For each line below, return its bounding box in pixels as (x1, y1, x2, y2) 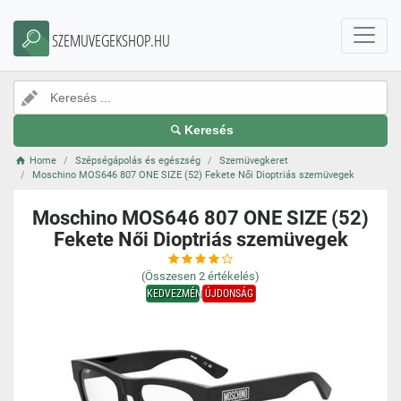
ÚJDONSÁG (204, 287, 253, 300)
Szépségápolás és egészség (75, 155, 201, 166)
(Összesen (141, 269, 196, 283)
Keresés (184, 124, 235, 137)
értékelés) (208, 269, 260, 283)
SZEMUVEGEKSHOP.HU (52, 30, 170, 51)
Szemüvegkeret (219, 155, 289, 166)
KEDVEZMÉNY (146, 287, 207, 300)
